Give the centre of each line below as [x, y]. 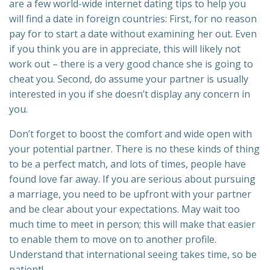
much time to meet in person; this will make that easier [132, 224]
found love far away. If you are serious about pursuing [132, 179]
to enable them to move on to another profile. [113, 240]
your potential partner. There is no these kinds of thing [134, 149]
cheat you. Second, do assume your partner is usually [129, 79]
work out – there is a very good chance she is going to [131, 64]
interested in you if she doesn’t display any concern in [130, 94]
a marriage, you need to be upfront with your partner [130, 194]
